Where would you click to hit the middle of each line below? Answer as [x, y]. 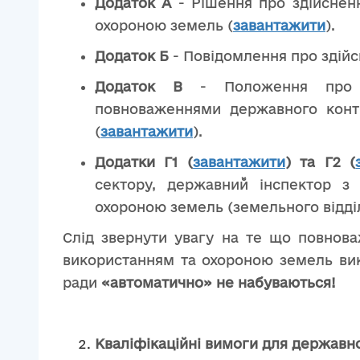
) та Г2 [313, 162]
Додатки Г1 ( [144, 162]
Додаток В [139, 86]
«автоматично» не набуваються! [219, 282]
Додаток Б [132, 56]
